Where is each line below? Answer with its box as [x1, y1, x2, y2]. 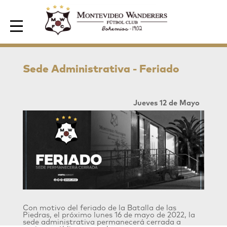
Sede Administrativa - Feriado [22, 64, 179, 74]
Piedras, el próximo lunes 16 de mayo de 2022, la [22, 211, 195, 219]
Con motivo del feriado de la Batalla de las [22, 204, 176, 212]
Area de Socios [24, 9, 88, 18]
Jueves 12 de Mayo [133, 99, 200, 107]
